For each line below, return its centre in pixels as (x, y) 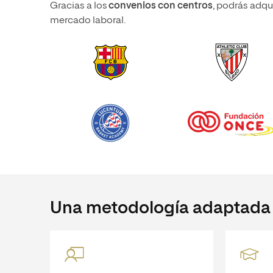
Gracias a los (79, 6)
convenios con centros (161, 6)
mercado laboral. (89, 21)
